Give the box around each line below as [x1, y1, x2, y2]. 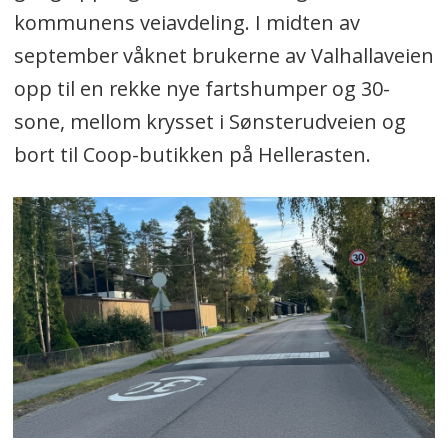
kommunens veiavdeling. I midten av [13, 9, 360, 37]
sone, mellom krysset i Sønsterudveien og [13, 108, 406, 136]
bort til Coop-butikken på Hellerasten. [13, 141, 371, 169]
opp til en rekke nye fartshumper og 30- [13, 75, 390, 103]
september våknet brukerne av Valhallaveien [13, 42, 434, 70]
